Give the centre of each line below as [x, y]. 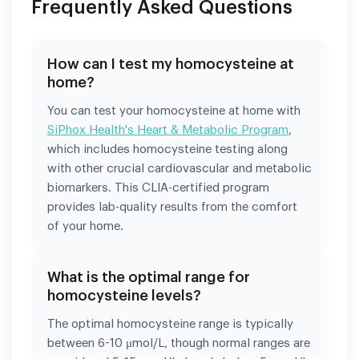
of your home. [85, 226]
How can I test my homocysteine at [171, 64]
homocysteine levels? [124, 295]
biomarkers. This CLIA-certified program [158, 188]
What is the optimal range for [149, 277]
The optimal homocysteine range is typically [170, 324]
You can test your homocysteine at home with [174, 111]
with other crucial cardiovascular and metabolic [179, 168]
